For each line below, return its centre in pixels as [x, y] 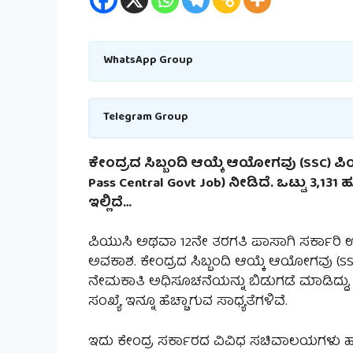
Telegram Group [146, 118]
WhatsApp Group [148, 61]
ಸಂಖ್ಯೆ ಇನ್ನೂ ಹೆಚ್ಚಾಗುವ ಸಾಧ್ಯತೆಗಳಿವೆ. [188, 303]
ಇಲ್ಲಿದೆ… [110, 203]
